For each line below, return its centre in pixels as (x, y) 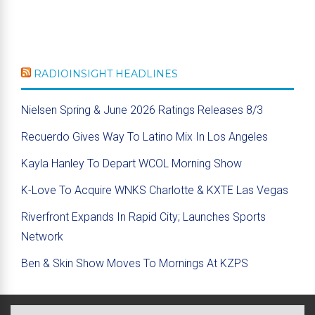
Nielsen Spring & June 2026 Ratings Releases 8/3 (142, 110)
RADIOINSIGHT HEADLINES (106, 74)
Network (42, 237)
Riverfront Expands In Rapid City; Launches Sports (143, 217)
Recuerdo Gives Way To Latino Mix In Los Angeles (144, 137)
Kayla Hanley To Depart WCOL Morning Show (131, 163)
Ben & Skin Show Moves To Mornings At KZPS (135, 263)
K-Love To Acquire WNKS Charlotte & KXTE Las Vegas (155, 190)
